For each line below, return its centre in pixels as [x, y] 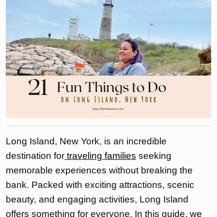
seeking [154, 156]
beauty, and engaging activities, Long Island [97, 200]
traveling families [100, 156]
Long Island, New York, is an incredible [86, 141]
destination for [35, 156]
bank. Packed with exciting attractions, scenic [100, 185]
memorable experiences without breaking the [99, 170]
